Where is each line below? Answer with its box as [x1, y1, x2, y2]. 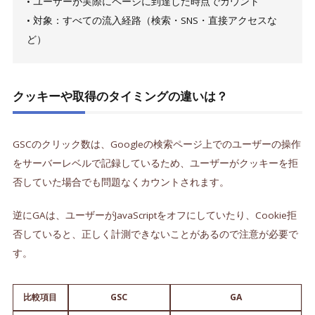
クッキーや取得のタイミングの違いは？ [12, 87, 228, 104]
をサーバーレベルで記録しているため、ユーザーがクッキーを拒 [12, 156, 298, 169]
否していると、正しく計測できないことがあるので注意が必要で [12, 227, 298, 240]
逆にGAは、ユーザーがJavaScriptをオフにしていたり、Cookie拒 [12, 208, 297, 221]
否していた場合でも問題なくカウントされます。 [12, 175, 229, 188]
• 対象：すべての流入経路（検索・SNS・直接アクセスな [26, 13, 277, 27]
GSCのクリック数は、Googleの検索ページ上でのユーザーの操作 [12, 137, 301, 150]
